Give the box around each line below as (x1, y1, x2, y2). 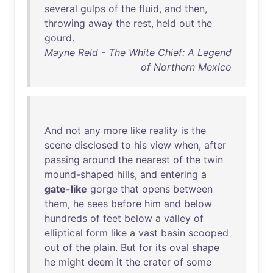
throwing (44, 17, 85, 29)
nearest (136, 154, 170, 166)
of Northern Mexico (141, 61, 232, 73)
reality (149, 124, 178, 136)
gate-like (44, 183, 87, 195)
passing (44, 154, 80, 166)
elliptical (44, 227, 83, 239)
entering (160, 168, 198, 180)
